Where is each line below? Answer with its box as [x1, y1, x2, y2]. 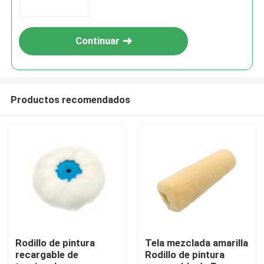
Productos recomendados [10, 93, 130, 105]
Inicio [21, 180, 45, 192]
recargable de [15, 249, 79, 261]
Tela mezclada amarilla [144, 237, 248, 249]
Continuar [75, 35, 120, 47]
